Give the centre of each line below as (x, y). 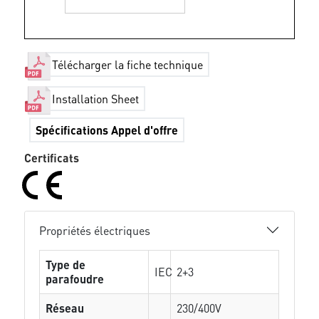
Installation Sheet (96, 99)
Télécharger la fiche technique (128, 65)
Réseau (65, 308)
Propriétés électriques (95, 230)
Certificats (52, 158)
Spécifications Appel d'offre (107, 130)
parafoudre (75, 279)
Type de (66, 265)
